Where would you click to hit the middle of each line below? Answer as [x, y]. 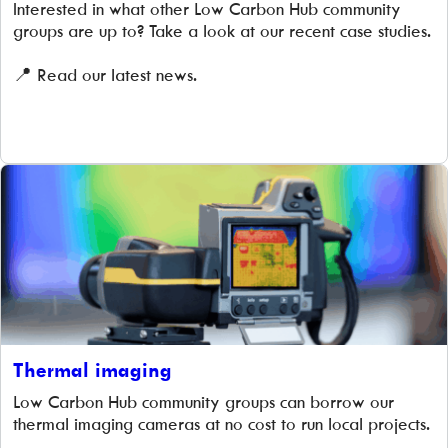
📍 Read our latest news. [105, 75]
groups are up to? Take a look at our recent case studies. [222, 31]
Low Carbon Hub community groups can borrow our [203, 402]
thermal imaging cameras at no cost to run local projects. [221, 424]
